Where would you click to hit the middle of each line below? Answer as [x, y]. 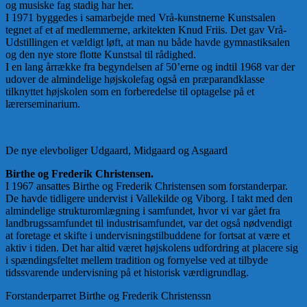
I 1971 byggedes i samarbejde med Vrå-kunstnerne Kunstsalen [140, 18]
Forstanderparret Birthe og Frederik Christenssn [108, 296]
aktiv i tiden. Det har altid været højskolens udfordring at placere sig [152, 248]
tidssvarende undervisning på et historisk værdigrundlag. [127, 273]
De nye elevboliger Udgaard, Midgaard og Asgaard [116, 151]
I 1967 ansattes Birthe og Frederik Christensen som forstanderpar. [147, 186]
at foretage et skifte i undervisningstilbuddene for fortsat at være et [148, 236]
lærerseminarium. [43, 104]
